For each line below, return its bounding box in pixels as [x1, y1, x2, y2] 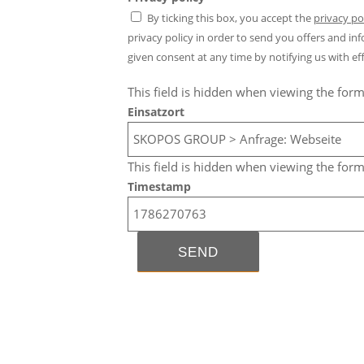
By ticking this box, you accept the [147, 10, 314, 25]
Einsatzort [128, 103, 184, 119]
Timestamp [128, 178, 191, 194]
